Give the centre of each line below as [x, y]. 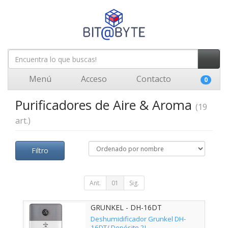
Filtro [40, 150]
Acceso [93, 79]
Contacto [153, 79]
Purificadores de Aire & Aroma [105, 105]
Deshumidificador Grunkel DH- [138, 219]
